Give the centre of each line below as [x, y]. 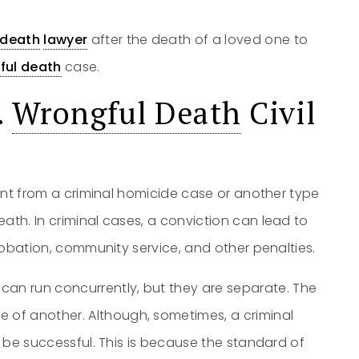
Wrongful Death [126, 113]
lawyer [66, 40]
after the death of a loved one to [198, 40]
